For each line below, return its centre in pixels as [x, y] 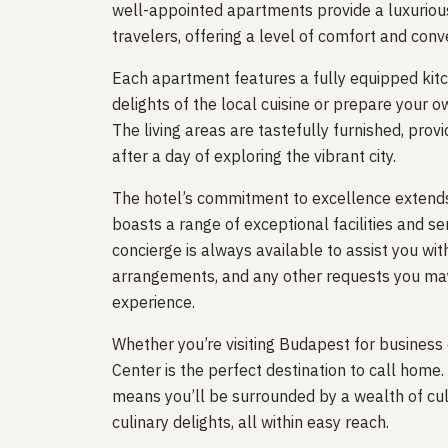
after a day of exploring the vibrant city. [254, 155]
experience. [153, 301]
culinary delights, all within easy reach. [250, 421]
